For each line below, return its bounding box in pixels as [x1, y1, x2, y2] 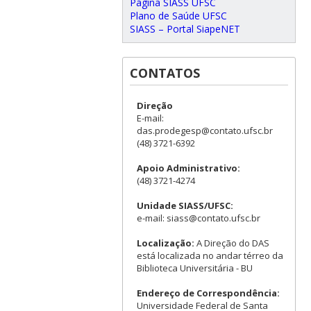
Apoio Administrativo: [136, 161, 240, 174]
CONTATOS [129, 64, 200, 81]
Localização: [136, 236, 194, 249]
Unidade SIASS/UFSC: [136, 199, 233, 212]
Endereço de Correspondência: [136, 286, 280, 299]
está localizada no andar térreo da [136, 249, 283, 262]
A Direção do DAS [194, 236, 269, 249]
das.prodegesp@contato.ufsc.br [136, 124, 273, 137]
